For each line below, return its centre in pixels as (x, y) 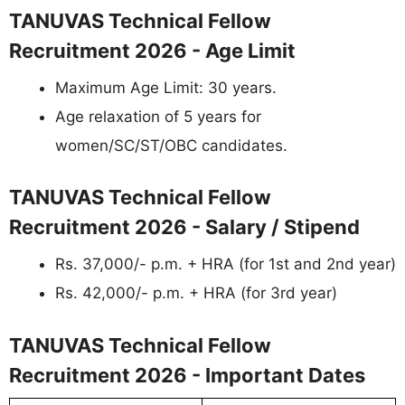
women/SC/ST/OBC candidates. (171, 145)
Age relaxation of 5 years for (158, 116)
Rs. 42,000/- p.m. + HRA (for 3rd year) (196, 293)
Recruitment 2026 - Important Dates (187, 375)
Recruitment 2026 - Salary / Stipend (184, 227)
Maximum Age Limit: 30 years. (166, 87)
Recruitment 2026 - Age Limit (152, 50)
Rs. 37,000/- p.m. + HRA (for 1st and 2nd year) (226, 264)
